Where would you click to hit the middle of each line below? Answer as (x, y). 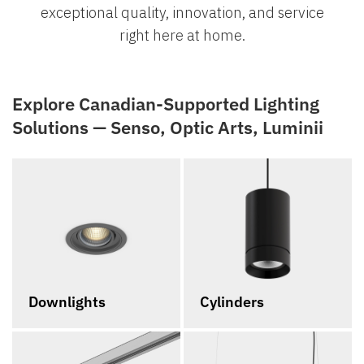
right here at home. (182, 35)
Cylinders (232, 302)
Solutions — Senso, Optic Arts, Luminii (168, 127)
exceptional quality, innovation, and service (182, 13)
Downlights (67, 302)
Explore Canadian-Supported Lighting (166, 104)
